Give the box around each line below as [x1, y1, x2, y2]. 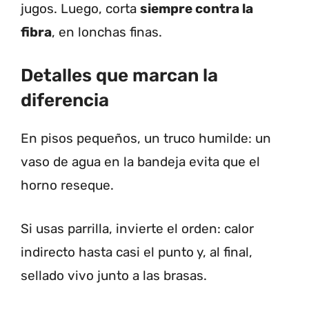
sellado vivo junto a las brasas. [21, 267, 207, 283]
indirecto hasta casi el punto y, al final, [21, 243, 252, 260]
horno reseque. [21, 177, 114, 194]
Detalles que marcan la [21, 65, 218, 87]
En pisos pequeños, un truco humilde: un [21, 130, 271, 147]
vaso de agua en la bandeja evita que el [21, 154, 260, 170]
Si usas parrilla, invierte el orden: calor [21, 220, 254, 237]
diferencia [21, 90, 109, 112]
